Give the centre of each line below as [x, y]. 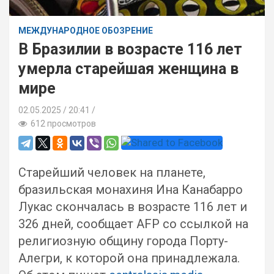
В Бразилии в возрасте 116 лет [130, 49]
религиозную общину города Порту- [123, 241]
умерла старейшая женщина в [128, 69]
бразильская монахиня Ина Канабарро [131, 190]
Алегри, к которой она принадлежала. [129, 258]
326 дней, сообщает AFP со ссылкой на [133, 224]
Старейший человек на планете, [112, 172]
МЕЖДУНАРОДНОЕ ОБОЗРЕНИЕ [86, 31]
